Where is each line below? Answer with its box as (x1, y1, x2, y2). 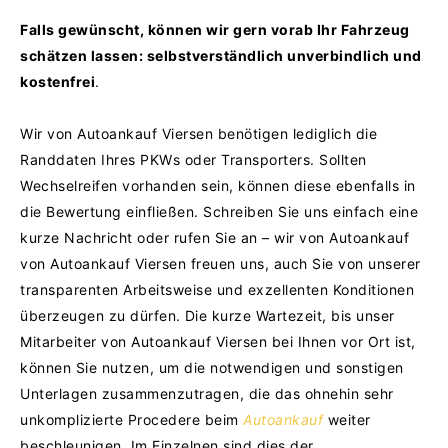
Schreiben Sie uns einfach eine (203, 202, 418, 220)
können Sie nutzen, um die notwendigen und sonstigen (20, 358, 404, 376)
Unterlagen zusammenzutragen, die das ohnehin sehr (20, 384, 394, 402)
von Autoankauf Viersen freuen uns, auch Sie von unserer (20, 254, 421, 272)
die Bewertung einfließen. (20, 202, 203, 220)
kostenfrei (20, 72, 95, 90)
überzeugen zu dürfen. (20, 306, 181, 324)
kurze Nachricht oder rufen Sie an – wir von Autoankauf (20, 228, 409, 246)
